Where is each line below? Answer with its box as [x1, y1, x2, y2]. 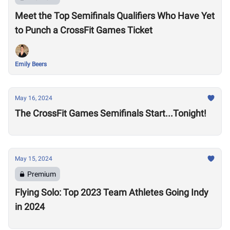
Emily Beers [15, 61, 47, 68]
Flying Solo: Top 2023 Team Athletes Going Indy [15, 187, 208, 198]
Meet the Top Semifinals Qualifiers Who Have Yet [15, 10, 215, 21]
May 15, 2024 [15, 155, 52, 162]
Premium [27, 170, 56, 178]
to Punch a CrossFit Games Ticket [15, 25, 152, 35]
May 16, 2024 [15, 94, 52, 102]
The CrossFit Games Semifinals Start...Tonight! [15, 108, 206, 119]
